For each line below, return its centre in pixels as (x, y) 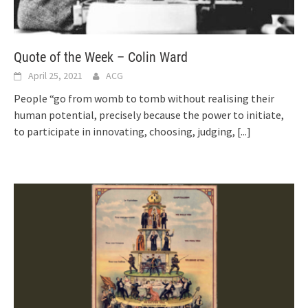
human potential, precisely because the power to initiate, (149, 114)
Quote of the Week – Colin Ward (101, 57)
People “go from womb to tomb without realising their (144, 98)
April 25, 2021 (55, 75)
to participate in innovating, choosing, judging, (125, 131)
